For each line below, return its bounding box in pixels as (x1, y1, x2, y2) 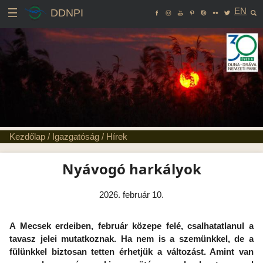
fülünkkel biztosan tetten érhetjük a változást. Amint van (9, 247, 254, 257)
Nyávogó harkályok (62, 159, 201, 178)
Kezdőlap (9, 131, 45, 141)
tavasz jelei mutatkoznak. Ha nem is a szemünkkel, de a (9, 234, 254, 244)
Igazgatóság (52, 131, 99, 141)
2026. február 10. (99, 190, 164, 200)
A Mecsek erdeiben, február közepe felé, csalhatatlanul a (9, 221, 254, 231)
